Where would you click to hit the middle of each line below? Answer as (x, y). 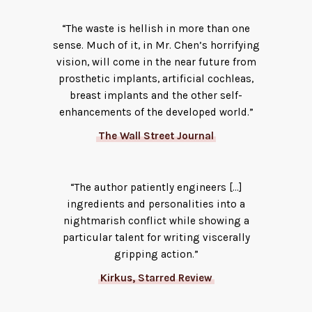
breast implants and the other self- (156, 95)
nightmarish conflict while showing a (156, 221)
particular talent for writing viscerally (156, 238)
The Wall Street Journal (156, 135)
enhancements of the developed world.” (156, 112)
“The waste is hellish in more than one (156, 28)
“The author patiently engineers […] (156, 188)
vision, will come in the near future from (156, 62)
